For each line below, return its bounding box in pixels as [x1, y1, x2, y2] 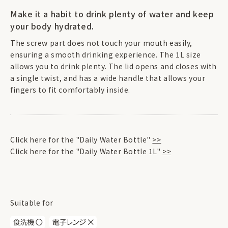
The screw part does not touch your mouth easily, [10, 38, 192, 48]
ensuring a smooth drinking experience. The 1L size [10, 49, 201, 60]
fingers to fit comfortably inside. [10, 84, 131, 95]
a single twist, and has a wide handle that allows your [10, 73, 206, 83]
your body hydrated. [10, 20, 94, 32]
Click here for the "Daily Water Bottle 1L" [10, 146, 163, 156]
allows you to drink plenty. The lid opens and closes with [10, 61, 217, 71]
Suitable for [10, 197, 53, 208]
